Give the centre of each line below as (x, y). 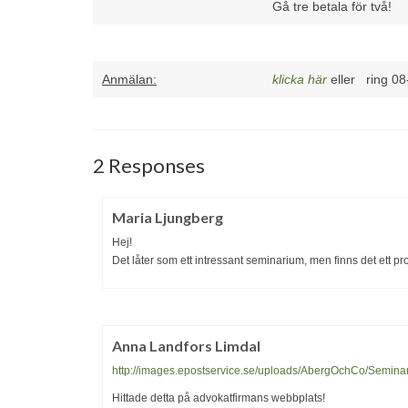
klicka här (300, 79)
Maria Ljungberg (168, 217)
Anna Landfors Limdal (186, 346)
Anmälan (127, 79)
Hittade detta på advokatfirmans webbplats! (219, 398)
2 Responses (149, 165)
